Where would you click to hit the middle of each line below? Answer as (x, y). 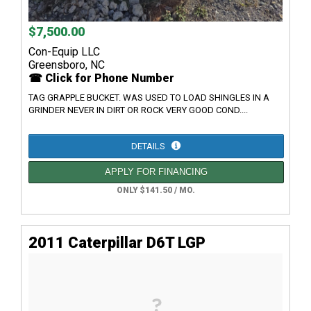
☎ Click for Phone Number (101, 78)
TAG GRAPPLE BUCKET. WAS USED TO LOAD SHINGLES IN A (149, 97)
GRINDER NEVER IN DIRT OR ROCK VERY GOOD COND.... (138, 110)
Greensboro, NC (67, 65)
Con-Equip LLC (64, 51)
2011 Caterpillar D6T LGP (117, 242)
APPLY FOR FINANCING (156, 171)
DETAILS (149, 146)
